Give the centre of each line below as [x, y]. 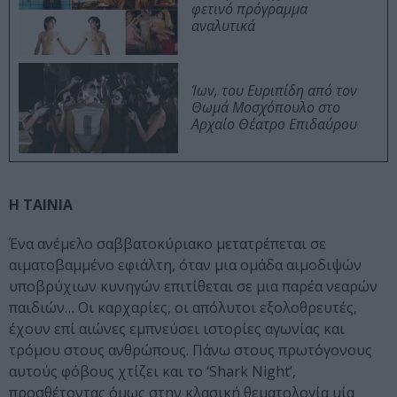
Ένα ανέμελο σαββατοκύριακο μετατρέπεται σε [167, 244]
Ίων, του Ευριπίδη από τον [274, 91]
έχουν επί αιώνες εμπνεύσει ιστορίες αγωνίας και [177, 329]
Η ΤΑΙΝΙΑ [41, 205]
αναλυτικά [223, 26]
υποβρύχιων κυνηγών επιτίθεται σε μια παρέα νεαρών [193, 287]
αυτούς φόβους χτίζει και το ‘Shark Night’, [152, 372]
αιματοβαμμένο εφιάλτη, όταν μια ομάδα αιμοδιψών [185, 265]
